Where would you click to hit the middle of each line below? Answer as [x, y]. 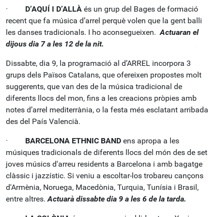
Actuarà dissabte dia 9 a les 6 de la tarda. [117, 199]
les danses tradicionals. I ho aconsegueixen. [83, 32]
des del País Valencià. [43, 121]
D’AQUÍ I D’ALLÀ [54, 9]
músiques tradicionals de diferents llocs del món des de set [107, 152]
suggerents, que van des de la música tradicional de [94, 86]
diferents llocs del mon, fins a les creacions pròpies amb [101, 98]
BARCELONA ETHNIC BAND [73, 141]
